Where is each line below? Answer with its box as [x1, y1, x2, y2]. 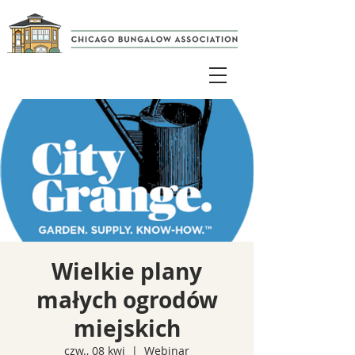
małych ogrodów [36, 284, 218, 315]
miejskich [73, 313, 181, 344]
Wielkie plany [52, 256, 202, 287]
